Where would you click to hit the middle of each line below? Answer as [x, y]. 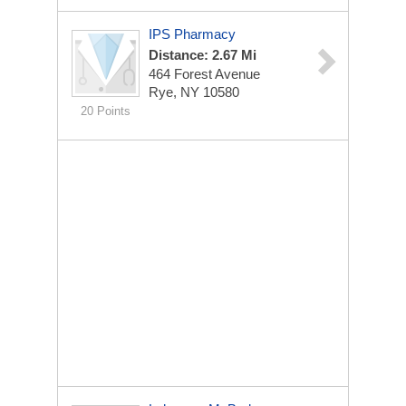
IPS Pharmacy [192, 34]
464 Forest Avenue [204, 74]
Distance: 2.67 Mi [203, 55]
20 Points [106, 111]
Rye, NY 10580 [194, 92]
